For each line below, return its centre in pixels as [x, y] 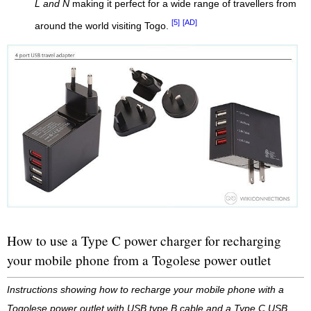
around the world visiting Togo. [103, 26]
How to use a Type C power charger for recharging [144, 241]
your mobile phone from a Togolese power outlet [139, 260]
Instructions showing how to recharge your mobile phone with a [145, 290]
